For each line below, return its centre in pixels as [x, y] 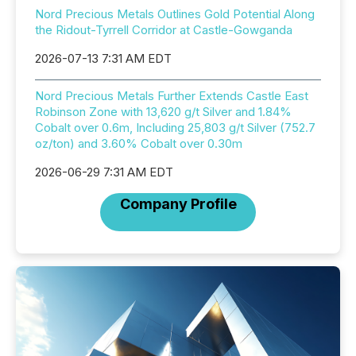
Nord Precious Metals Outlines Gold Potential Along [175, 14]
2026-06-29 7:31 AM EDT [104, 172]
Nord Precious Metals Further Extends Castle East [172, 96]
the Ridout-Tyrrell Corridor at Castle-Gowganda [164, 30]
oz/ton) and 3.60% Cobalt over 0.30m [139, 143]
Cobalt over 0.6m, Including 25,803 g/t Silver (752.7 [175, 128]
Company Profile [178, 204]
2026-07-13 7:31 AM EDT [103, 58]
